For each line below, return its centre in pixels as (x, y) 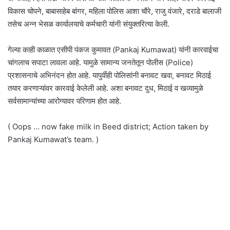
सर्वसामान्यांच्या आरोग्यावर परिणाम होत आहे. (64, 101)
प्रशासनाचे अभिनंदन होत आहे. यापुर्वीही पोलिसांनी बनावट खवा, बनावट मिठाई (109, 75)
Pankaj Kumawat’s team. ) (53, 139)
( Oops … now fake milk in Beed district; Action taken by (108, 127)
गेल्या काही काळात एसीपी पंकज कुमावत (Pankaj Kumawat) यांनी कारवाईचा (113, 50)
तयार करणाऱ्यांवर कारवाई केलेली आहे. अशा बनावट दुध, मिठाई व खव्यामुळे (106, 88)
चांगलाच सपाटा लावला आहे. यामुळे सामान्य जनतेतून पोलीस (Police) (100, 62)
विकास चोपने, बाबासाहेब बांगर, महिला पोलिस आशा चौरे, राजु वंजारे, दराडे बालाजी (114, 11)
